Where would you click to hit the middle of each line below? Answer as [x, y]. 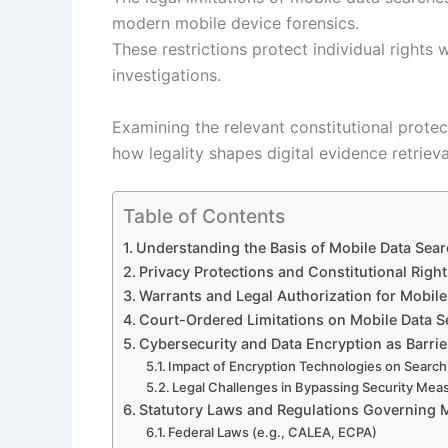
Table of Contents [204, 216]
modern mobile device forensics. [235, 23]
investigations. [166, 75]
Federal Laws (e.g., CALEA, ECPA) [273, 432]
